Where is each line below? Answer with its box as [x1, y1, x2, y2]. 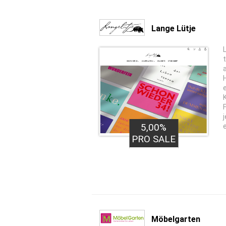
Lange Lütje [151, 23, 196, 33]
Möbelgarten [151, 214, 200, 224]
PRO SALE [132, 133, 176, 145]
